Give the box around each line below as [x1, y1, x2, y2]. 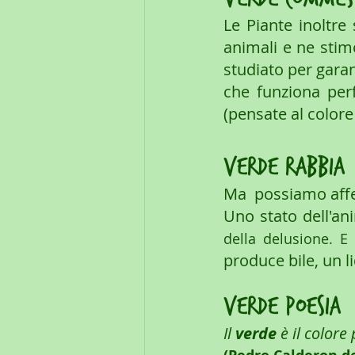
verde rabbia [223, 152, 345, 183]
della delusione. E [223, 229, 349, 249]
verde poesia [223, 292, 341, 323]
